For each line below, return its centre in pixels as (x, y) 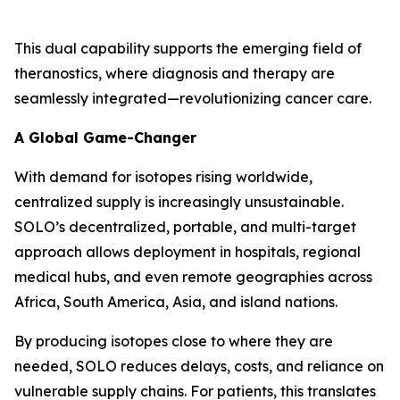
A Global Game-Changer (105, 137)
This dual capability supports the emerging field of (188, 48)
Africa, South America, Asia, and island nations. (176, 301)
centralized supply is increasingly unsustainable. (179, 201)
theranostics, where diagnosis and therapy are (175, 73)
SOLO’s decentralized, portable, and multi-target (185, 226)
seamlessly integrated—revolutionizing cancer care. (193, 98)
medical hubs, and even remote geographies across (193, 276)
